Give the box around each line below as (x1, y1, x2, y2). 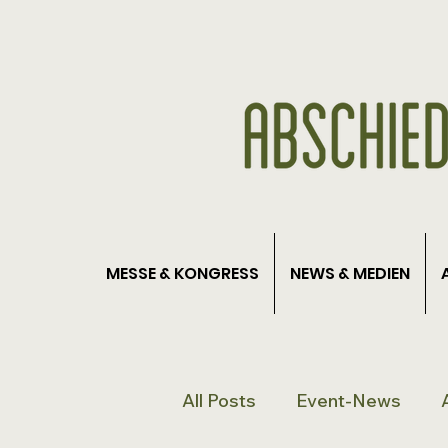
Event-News (296, 388, 401, 412)
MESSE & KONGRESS (106, 262, 259, 285)
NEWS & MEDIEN (290, 262, 410, 285)
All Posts (182, 388, 256, 412)
